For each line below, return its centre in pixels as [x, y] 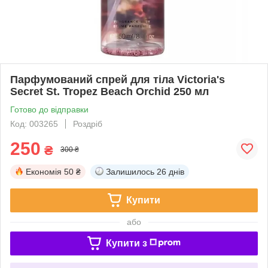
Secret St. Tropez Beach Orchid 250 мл [109, 91]
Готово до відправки [49, 109]
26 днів [170, 171]
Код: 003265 [34, 124]
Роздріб [88, 124]
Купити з [126, 243]
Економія [44, 171]
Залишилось [130, 171]
